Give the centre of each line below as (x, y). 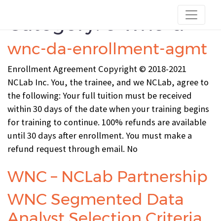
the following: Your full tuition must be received (100, 95)
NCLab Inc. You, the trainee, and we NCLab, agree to (108, 82)
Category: (56, 23)
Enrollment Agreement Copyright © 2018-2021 (97, 69)
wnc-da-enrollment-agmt (107, 49)
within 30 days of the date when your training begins (108, 109)
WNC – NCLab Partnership (108, 176)
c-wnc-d (145, 23)
